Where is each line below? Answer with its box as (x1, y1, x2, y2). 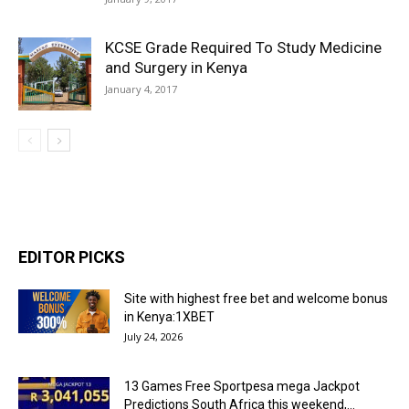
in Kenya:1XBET (124, 309, 215, 324)
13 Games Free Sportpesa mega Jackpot (124, 379, 360, 393)
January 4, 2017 (105, 82, 177, 96)
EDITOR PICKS (18, 247, 125, 267)
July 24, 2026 (124, 330, 183, 343)
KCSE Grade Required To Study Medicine (105, 38, 382, 57)
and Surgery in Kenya (105, 58, 247, 77)
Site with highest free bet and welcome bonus (124, 291, 388, 306)
